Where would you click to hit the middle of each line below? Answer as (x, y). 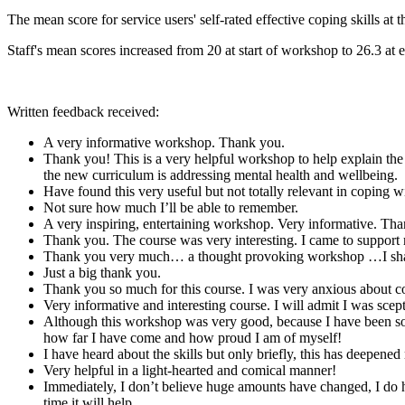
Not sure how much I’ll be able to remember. (171, 207)
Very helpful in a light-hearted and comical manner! (190, 370)
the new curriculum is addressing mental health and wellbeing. (221, 174)
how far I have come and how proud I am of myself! (193, 337)
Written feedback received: (83, 111)
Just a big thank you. (102, 272)
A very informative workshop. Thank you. (164, 142)
